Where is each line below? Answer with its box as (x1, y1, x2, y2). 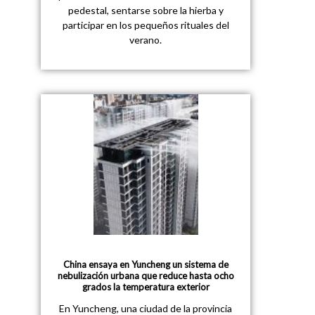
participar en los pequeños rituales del (62, 19, 229, 32)
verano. (129, 34, 162, 46)
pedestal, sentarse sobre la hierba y (67, 4, 224, 17)
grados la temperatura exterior (82, 281, 210, 292)
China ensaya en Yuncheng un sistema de (63, 258, 229, 270)
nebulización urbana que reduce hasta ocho (57, 269, 234, 281)
